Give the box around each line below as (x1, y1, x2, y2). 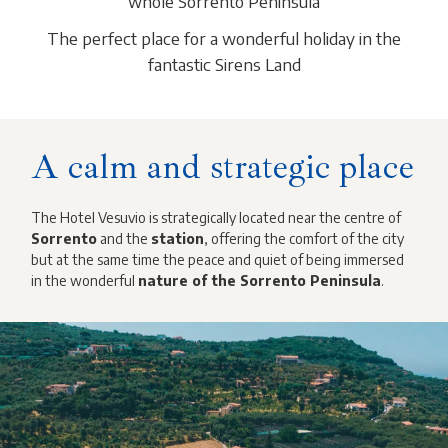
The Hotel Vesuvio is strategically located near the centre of (31, 208, 402, 226)
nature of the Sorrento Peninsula (138, 271, 382, 289)
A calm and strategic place (31, 145, 415, 190)
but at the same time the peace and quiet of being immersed (31, 250, 405, 268)
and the (97, 229, 152, 247)
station (151, 229, 205, 247)
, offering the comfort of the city (204, 229, 405, 247)
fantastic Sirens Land (147, 53, 301, 75)
